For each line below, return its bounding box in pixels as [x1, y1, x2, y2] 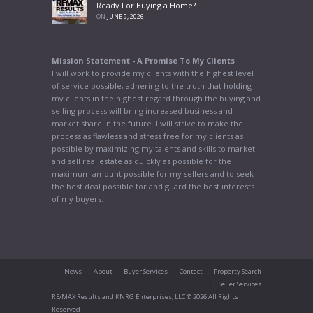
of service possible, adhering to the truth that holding [52, 80, 252, 92]
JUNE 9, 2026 [106, 12, 144, 21]
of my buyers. [52, 194, 105, 205]
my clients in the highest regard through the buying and [52, 93, 261, 104]
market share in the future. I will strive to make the [52, 118, 243, 129]
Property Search [214, 266, 261, 276]
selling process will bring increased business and [52, 105, 233, 117]
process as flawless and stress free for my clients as [52, 131, 243, 142]
